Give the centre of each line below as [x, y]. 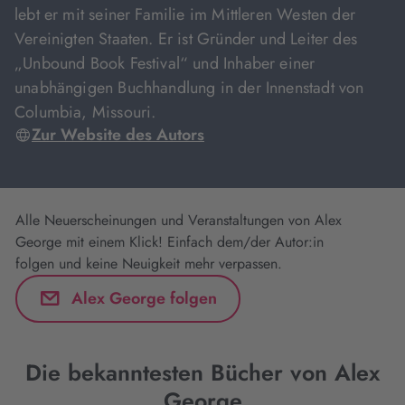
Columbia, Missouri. [85, 112]
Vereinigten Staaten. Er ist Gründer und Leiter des [186, 39]
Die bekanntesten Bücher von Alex [202, 372]
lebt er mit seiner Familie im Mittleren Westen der [185, 14]
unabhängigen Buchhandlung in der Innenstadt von [189, 88]
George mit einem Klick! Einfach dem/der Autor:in [170, 242]
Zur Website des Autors [118, 135]
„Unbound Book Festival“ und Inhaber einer [165, 63]
